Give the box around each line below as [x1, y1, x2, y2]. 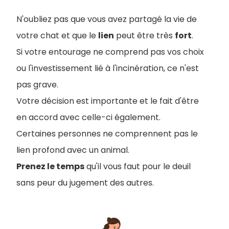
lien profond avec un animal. [16, 144, 129, 156]
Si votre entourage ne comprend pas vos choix [16, 45, 204, 58]
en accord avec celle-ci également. [16, 111, 161, 123]
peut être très [114, 29, 175, 41]
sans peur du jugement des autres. [16, 176, 154, 189]
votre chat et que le [16, 29, 98, 41]
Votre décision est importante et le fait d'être [16, 95, 199, 107]
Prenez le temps [16, 160, 84, 172]
